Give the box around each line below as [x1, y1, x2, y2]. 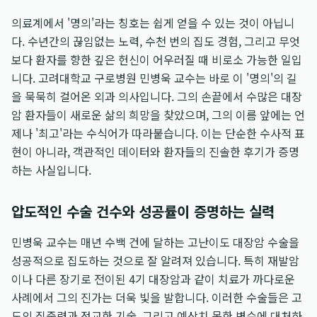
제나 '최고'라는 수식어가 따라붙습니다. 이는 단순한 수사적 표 [11, 125, 305, 142]
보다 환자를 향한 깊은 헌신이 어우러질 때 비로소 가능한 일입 [11, 51, 302, 68]
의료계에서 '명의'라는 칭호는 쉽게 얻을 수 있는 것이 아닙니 [11, 14, 294, 31]
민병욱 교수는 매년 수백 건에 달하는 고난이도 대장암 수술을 [11, 234, 299, 250]
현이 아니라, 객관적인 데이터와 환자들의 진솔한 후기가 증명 [11, 143, 299, 160]
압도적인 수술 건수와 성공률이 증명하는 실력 [11, 201, 275, 221]
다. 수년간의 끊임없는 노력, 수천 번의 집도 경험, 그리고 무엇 [11, 33, 300, 50]
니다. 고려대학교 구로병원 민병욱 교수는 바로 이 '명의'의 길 [11, 69, 297, 86]
